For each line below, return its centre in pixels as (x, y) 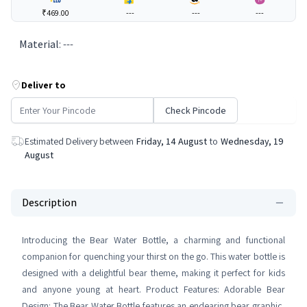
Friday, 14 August (172, 141)
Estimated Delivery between (79, 141)
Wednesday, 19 (252, 141)
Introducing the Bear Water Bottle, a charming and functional (153, 240)
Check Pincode (196, 110)
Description (49, 202)
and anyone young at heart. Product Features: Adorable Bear (153, 289)
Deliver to (44, 85)
